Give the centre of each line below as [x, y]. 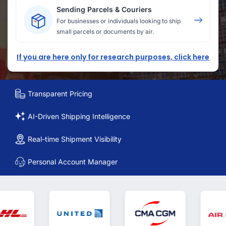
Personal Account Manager [73, 162]
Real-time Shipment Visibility [75, 139]
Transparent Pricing [60, 94]
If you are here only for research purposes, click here [113, 57]
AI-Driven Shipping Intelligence [79, 116]
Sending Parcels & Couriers [104, 9]
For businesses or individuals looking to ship [119, 21]
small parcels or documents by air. [105, 32]
